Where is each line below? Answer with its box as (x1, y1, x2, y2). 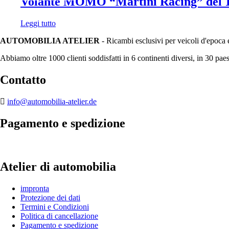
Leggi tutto (20, 19, 56, 28)
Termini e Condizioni (20, 202, 89, 211)
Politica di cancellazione (20, 211, 98, 220)
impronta (20, 184, 49, 193)
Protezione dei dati (20, 193, 80, 202)
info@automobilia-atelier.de (7, 97, 97, 106)
